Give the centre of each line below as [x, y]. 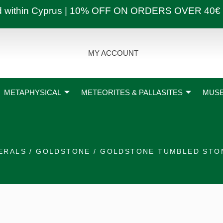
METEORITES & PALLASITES [132, 93]
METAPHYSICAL [33, 93]
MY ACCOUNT [113, 53]
